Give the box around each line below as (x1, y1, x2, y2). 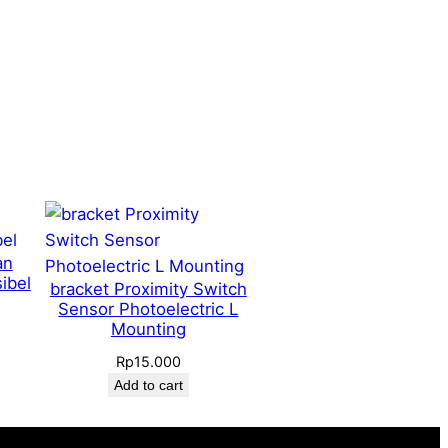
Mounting (110, 318, 186, 339)
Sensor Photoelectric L (58, 298, 239, 319)
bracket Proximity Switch (49, 278, 247, 299)
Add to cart (113, 376, 183, 393)
